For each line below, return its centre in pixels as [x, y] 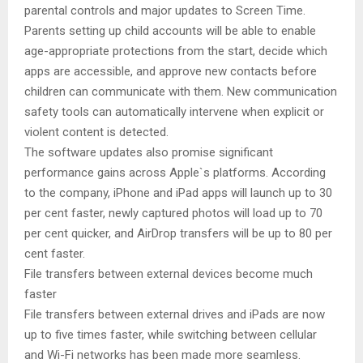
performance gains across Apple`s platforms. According [175, 172]
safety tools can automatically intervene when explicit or [174, 111]
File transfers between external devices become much [169, 273]
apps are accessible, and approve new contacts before [171, 71]
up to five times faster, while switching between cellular [171, 334]
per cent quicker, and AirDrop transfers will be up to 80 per [178, 233]
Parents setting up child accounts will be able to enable [170, 30]
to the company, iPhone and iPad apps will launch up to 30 [178, 192]
